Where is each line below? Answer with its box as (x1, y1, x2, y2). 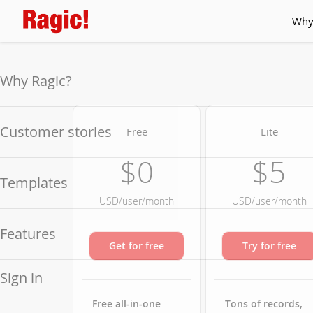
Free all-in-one (92, 297, 161, 310)
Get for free (109, 239, 165, 252)
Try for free (242, 239, 296, 252)
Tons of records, (224, 297, 303, 310)
